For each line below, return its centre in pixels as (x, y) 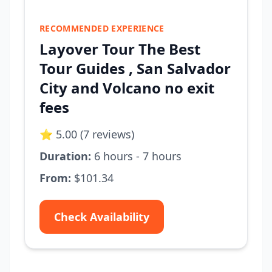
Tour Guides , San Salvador (135, 68)
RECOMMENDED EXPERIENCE (102, 28)
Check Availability (102, 217)
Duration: (65, 156)
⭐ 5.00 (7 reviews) (87, 134)
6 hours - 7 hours (136, 156)
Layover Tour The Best (120, 49)
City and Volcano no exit (127, 88)
